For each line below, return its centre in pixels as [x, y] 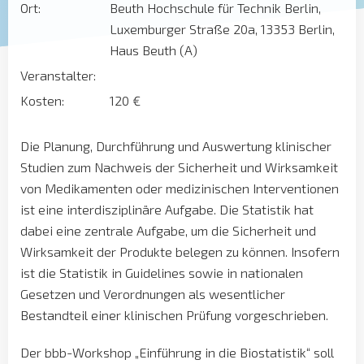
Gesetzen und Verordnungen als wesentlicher [153, 294]
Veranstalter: [58, 75]
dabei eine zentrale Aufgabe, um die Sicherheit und [168, 230]
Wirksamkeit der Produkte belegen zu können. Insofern [180, 251]
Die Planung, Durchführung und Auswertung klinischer [176, 146]
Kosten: [42, 100]
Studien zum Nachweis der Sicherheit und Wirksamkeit [179, 167]
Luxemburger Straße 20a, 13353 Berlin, [222, 29]
